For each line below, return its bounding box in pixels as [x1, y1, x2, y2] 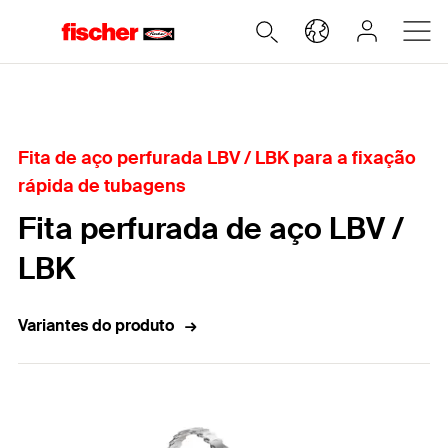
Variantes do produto [18, 315, 174, 336]
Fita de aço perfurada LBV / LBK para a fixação [18, 146, 416, 170]
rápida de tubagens [18, 174, 186, 198]
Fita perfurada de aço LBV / [18, 209, 404, 248]
